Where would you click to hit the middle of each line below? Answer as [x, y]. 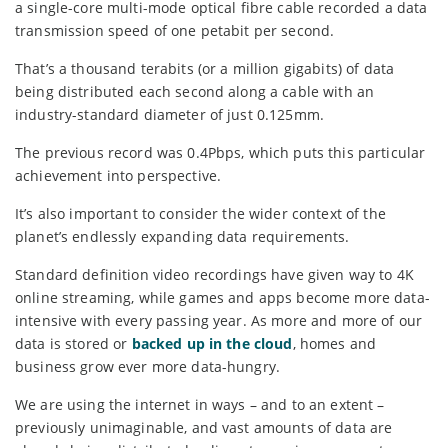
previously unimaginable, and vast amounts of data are [204, 427]
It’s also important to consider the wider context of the [200, 213]
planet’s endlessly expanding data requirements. [182, 236]
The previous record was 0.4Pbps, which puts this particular [220, 152]
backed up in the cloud [212, 343]
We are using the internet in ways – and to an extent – [200, 404]
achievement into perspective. [118, 175]
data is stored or [73, 343]
